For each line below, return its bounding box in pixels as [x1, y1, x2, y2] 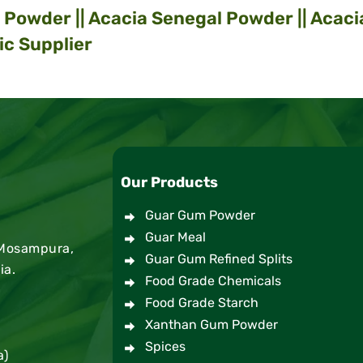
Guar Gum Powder [145, 207, 255, 223]
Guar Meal [145, 229, 206, 245]
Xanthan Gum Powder [145, 317, 278, 332]
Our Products [121, 173, 218, 191]
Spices [145, 339, 186, 354]
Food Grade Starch [145, 295, 258, 310]
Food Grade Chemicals [145, 273, 281, 288]
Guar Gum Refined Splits [145, 251, 293, 267]
